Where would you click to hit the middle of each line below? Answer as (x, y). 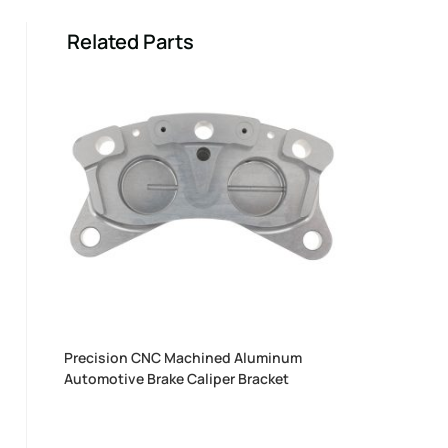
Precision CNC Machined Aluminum (183, 357)
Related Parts (130, 41)
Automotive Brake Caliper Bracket (177, 378)
